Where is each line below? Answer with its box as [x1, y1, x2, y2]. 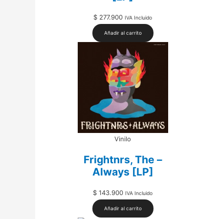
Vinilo [114, 134, 131, 143]
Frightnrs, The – [83, 153, 162, 166]
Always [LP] [92, 166, 153, 178]
